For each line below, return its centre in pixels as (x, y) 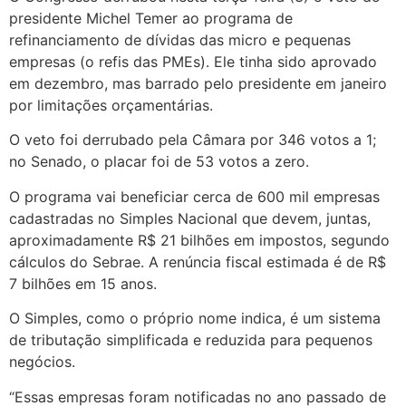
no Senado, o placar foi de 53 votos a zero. (159, 162)
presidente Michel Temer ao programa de (151, 18)
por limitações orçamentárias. (111, 105)
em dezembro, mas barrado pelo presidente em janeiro (198, 83)
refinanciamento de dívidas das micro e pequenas (180, 40)
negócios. (42, 362)
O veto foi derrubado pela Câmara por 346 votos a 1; (193, 140)
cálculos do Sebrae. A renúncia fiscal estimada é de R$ (198, 261)
